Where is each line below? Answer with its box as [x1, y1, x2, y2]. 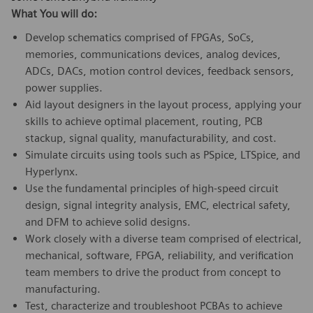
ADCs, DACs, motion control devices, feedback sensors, [25, 64, 294, 78]
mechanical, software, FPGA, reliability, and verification [25, 248, 293, 262]
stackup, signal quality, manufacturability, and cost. [25, 131, 277, 145]
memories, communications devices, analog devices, [25, 47, 281, 61]
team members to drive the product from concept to [25, 265, 281, 279]
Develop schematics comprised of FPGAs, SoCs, [25, 30, 254, 44]
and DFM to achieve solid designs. [25, 214, 191, 228]
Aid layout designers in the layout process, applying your [25, 97, 302, 111]
